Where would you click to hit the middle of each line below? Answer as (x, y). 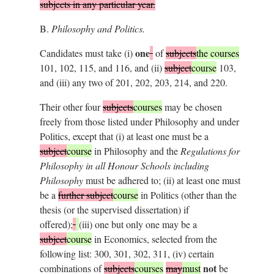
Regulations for (210, 150)
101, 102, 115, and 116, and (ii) (102, 67)
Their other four (71, 106)
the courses (217, 53)
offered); (56, 224)
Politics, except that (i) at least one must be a (124, 136)
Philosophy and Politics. (98, 28)
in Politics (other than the (187, 194)
